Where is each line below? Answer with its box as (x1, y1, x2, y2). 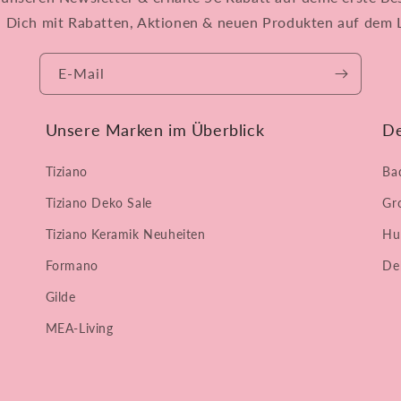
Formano (45, 258, 98, 273)
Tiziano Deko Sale (45, 195, 152, 210)
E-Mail (58, 64, 105, 81)
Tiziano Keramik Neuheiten (45, 226, 206, 242)
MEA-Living (45, 320, 114, 336)
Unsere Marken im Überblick (45, 120, 265, 140)
